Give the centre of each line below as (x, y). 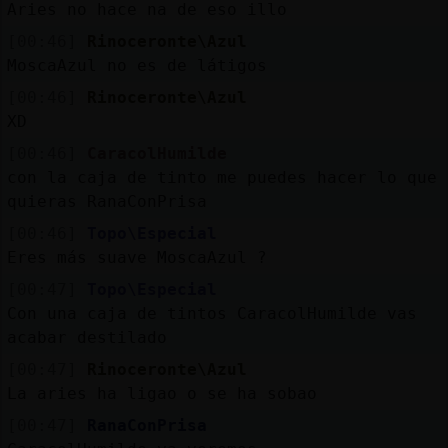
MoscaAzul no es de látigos (136, 65)
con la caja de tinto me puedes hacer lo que (221, 177)
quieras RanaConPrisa (106, 201)
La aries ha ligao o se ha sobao (161, 393)
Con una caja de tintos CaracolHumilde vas (211, 313)
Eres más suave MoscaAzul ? (136, 257)
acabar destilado (86, 337)
